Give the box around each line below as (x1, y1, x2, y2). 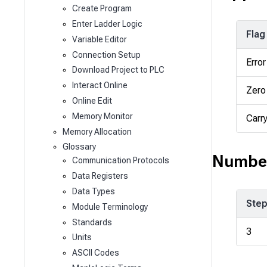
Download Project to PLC (72, 65, 164, 75)
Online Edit (72, 96, 112, 106)
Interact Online (72, 80, 128, 91)
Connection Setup (72, 49, 141, 60)
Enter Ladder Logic (72, 19, 142, 29)
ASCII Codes (72, 248, 119, 258)
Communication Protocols (72, 156, 169, 166)
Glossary (63, 142, 97, 152)
